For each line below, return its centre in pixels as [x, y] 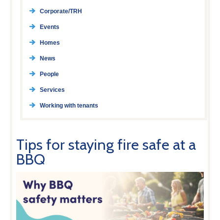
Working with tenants [69, 106]
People [49, 74]
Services [52, 90]
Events [49, 27]
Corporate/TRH [61, 12]
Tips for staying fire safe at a [106, 145]
